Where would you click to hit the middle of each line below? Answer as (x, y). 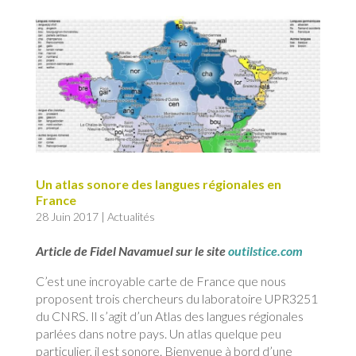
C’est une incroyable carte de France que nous (161, 281)
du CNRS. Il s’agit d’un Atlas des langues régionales (169, 315)
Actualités (131, 216)
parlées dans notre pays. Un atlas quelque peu (158, 333)
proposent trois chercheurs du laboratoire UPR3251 (176, 298)
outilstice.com (265, 250)
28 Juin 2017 (67, 216)
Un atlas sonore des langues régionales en (158, 184)
